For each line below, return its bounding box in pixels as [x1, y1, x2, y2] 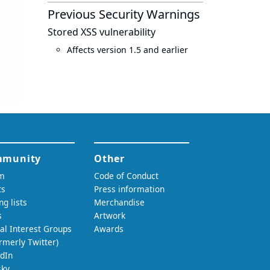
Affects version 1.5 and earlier [67, 44, 188, 55]
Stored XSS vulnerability [48, 25, 155, 39]
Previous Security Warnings [48, 6, 200, 22]
